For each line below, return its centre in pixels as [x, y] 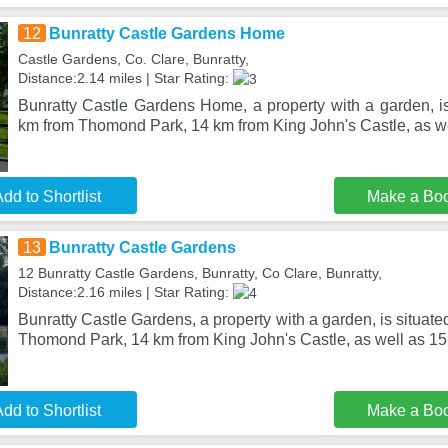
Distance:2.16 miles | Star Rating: [125, 292]
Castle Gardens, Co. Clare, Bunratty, [133, 59]
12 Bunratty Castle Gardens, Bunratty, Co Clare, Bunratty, [199, 273]
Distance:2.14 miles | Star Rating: [125, 78]
